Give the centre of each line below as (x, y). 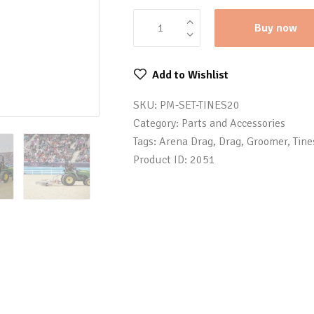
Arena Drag (186, 142)
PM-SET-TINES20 (199, 105)
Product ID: (161, 160)
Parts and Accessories (233, 124)
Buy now (276, 28)
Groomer (267, 142)
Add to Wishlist (190, 75)
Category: (157, 124)
